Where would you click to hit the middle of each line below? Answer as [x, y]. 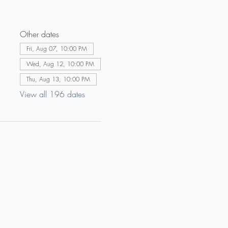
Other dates [39, 34]
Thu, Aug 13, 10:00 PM [58, 79]
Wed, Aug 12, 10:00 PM [60, 64]
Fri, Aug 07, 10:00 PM [56, 49]
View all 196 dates [52, 94]
